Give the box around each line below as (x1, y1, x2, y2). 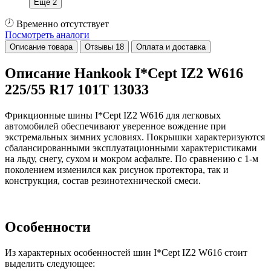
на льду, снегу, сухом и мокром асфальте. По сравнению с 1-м (5, 153, 258, 164)
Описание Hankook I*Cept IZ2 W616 (5, 65, 243, 81)
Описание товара (10, 42, 73, 51)
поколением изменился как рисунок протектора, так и (5, 164, 229, 175)
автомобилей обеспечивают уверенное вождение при (5, 120, 226, 131)
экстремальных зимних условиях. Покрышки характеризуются (5, 131, 265, 142)
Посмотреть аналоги (5, 29, 90, 40)
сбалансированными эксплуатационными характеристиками (5, 142, 257, 153)
